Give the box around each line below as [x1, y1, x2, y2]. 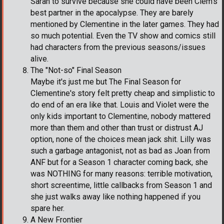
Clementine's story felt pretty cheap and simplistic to [30, 88, 215, 98]
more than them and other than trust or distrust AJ [30, 123, 203, 133]
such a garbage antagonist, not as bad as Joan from [30, 146, 210, 156]
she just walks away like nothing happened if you [30, 192, 200, 202]
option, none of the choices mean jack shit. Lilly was [30, 134, 211, 144]
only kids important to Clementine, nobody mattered [30, 111, 210, 121]
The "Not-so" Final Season [30, 65, 121, 75]
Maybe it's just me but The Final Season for [30, 77, 181, 87]
